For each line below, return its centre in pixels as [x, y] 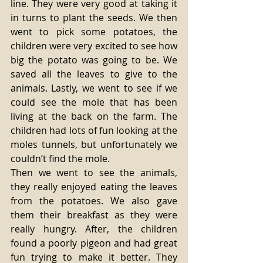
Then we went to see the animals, [94, 173]
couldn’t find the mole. [61, 159]
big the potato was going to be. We [94, 60]
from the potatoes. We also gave [94, 201]
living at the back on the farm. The [94, 116]
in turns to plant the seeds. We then [94, 18]
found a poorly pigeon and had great [94, 243]
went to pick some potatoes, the [94, 32]
